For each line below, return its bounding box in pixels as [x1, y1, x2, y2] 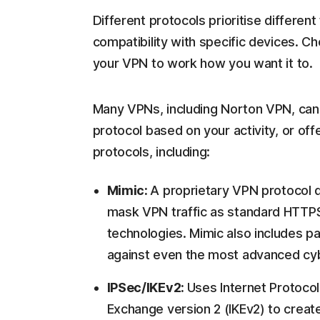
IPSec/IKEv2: [106, 280, 187, 296]
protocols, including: [92, 144, 211, 160]
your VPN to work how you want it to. [92, 56, 313, 71]
